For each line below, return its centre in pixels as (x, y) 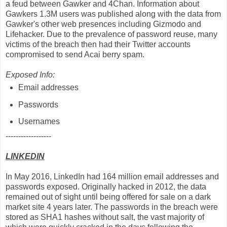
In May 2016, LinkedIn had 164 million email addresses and (112, 177)
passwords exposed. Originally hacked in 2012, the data (106, 187)
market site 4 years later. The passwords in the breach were (112, 207)
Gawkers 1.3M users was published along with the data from (113, 14)
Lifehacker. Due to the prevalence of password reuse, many (111, 34)
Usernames (39, 122)
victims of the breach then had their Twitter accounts (98, 44)
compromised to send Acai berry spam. (75, 54)
